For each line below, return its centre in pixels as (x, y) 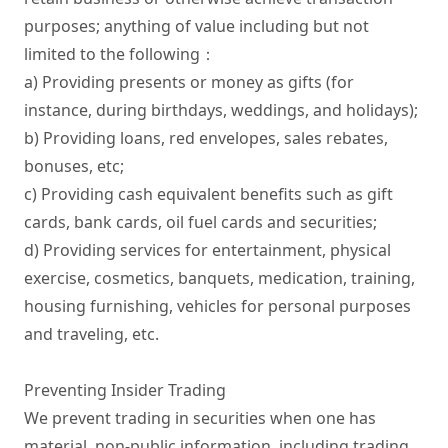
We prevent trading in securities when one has (200, 418)
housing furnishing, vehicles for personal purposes (217, 306)
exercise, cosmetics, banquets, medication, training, (219, 278)
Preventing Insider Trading (125, 390)
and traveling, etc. (91, 334)
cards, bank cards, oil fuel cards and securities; (200, 222)
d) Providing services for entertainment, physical (207, 250)
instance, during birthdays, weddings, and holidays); (221, 110)
